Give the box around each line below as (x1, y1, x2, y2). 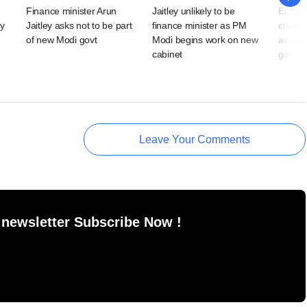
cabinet (152, 49, 183, 60)
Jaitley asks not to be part (26, 20, 132, 32)
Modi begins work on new (152, 34, 258, 46)
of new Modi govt (26, 34, 97, 46)
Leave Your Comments (139, 134, 250, 146)
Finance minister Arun (26, 5, 117, 17)
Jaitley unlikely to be (152, 5, 235, 17)
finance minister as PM (152, 20, 247, 32)
